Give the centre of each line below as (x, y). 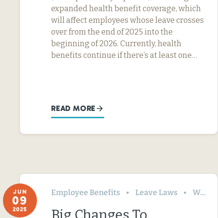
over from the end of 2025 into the (112, 32)
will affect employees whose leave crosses (127, 20)
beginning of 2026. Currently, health (116, 43)
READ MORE (73, 108)
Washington (196, 192)
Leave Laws (156, 192)
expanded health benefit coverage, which (126, 8)
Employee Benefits (86, 192)
